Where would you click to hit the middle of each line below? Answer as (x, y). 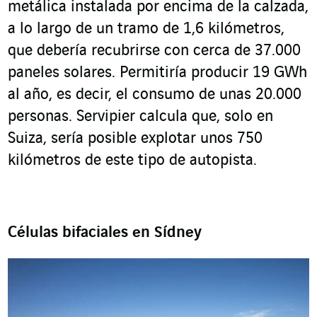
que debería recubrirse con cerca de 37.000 (154, 51)
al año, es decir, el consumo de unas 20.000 (155, 94)
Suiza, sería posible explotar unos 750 (135, 138)
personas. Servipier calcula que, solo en (140, 116)
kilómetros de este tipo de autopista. (132, 160)
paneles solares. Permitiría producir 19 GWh (157, 73)
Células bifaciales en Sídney (105, 232)
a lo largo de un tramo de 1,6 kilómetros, (146, 29)
